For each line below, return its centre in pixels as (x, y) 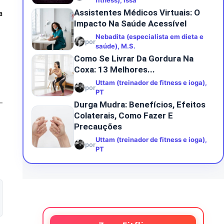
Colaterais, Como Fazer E (123, 115)
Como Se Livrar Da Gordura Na (133, 58)
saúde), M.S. (115, 46)
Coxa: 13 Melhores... (114, 69)
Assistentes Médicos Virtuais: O (137, 12)
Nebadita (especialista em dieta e (149, 36)
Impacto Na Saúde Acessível (130, 23)
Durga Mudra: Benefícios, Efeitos (139, 104)
